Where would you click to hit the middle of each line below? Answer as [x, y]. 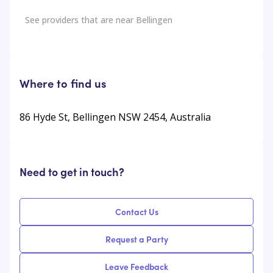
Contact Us [136, 212]
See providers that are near [80, 20]
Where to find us [63, 83]
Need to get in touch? [72, 171]
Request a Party [136, 239]
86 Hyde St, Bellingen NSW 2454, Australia [115, 117]
